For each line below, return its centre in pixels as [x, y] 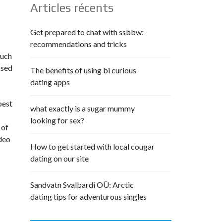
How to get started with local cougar [92, 146]
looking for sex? [57, 120]
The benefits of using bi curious [83, 70]
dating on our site [59, 158]
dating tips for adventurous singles [88, 196]
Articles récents [72, 8]
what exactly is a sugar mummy [83, 108]
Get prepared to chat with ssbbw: [87, 32]
